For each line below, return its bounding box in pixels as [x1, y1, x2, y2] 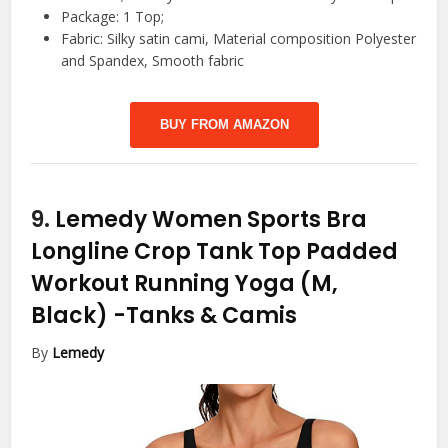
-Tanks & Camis [113, 300, 298, 332]
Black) [31, 300, 114, 332]
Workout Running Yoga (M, [31, 268, 339, 300]
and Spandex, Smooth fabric [61, 51, 245, 71]
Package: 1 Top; [61, 7, 165, 27]
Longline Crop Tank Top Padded [31, 236, 399, 268]
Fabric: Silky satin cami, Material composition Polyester [61, 29, 417, 49]
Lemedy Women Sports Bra [55, 204, 368, 236]
